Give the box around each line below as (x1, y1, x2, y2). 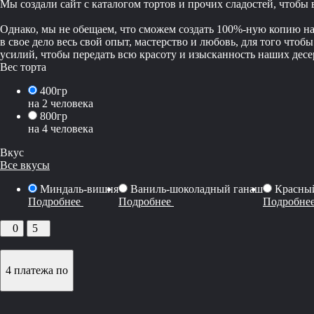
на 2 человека (28, 97, 93, 109)
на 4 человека (28, 122, 93, 135)
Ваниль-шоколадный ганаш (130, 182, 263, 195)
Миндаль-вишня (40, 182, 118, 195)
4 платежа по (6, 264, 68, 276)
